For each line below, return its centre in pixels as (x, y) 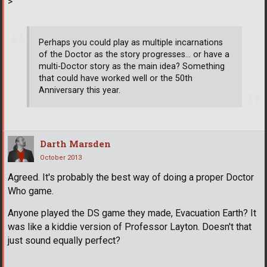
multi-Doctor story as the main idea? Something (132, 67)
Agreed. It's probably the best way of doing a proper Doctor (131, 177)
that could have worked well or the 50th (116, 79)
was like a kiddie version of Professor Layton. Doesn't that (130, 226)
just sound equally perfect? (64, 240)
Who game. (31, 191)
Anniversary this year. (80, 91)
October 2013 (61, 157)
